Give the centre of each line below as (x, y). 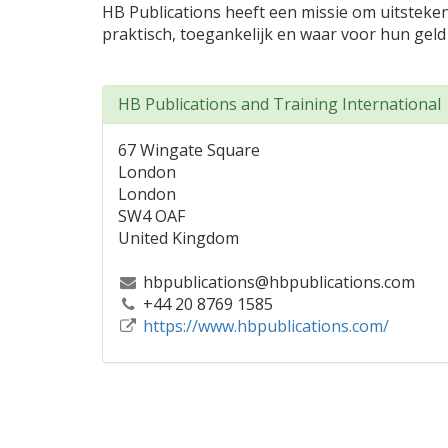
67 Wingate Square (189, 150)
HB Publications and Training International (279, 104)
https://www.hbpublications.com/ (265, 326)
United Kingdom (178, 238)
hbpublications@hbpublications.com (276, 282)
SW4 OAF (151, 216)
